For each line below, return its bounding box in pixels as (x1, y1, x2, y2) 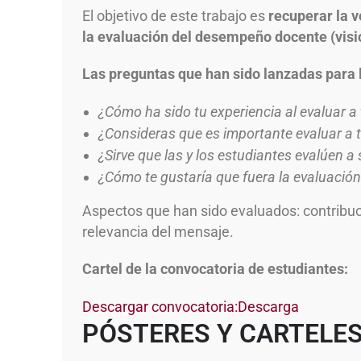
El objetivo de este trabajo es (82, 7, 268, 24)
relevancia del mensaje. (82, 223, 234, 240)
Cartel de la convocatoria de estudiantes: (82, 260, 348, 277)
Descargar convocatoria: (82, 298, 238, 315)
